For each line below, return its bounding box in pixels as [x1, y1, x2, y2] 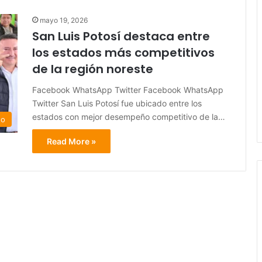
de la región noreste [32, 61, 153, 78]
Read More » [47, 136, 96, 147]
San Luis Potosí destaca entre [32, 28, 210, 45]
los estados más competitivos [32, 44, 215, 61]
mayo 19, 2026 [40, 16, 88, 25]
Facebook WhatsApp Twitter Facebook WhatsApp [32, 85, 223, 95]
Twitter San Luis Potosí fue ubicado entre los [32, 98, 202, 109]
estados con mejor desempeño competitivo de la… [32, 112, 225, 122]
